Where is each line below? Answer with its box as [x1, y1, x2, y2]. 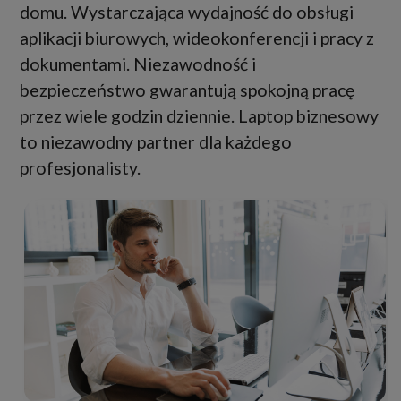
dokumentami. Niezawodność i [20, 54, 256, 75]
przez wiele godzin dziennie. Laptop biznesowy [20, 106, 379, 127]
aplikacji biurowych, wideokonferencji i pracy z [20, 28, 374, 49]
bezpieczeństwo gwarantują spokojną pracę [20, 80, 354, 101]
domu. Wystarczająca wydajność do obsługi [20, 2, 354, 23]
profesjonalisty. [20, 158, 141, 179]
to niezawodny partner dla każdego [20, 132, 292, 153]
